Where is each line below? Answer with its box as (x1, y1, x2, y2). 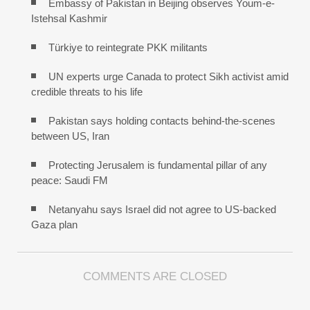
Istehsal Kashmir (31, 12, 107, 25)
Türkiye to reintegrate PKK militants (48, 42, 208, 54)
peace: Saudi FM (31, 174, 108, 187)
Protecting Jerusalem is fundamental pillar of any (48, 159, 267, 172)
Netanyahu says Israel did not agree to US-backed (48, 203, 276, 216)
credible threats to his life (31, 86, 143, 98)
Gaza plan (31, 219, 77, 231)
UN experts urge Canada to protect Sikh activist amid (48, 71, 289, 83)
